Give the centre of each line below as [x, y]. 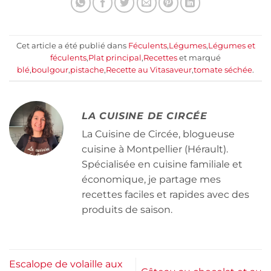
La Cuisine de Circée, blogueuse [158, 134]
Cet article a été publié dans [72, 45]
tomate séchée [223, 70]
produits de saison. [127, 210]
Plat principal [115, 57]
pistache [87, 70]
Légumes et [231, 45]
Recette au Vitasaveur [149, 70]
